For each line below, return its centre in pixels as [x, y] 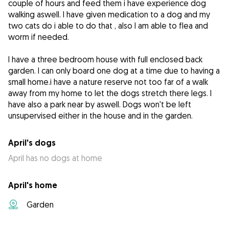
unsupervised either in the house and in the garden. [100, 116]
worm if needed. [39, 37]
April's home [33, 186]
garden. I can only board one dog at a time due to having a [114, 71]
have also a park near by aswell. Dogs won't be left [100, 105]
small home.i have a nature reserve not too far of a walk [108, 82]
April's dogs [32, 143]
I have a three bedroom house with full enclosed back [105, 60]
